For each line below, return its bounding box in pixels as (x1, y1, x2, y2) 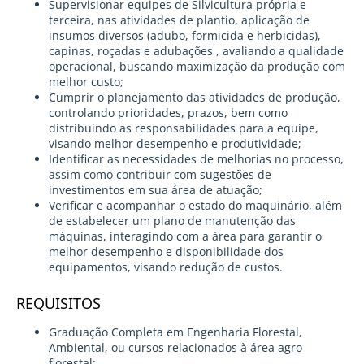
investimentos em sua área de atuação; (49, 182, 262, 198)
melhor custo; (49, 74, 123, 90)
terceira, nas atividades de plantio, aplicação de (49, 12, 310, 28)
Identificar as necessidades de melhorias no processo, (49, 151, 344, 167)
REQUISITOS (16, 293, 101, 314)
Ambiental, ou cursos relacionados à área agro (49, 340, 302, 356)
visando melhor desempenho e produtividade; (49, 136, 301, 152)
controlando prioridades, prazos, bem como (49, 105, 288, 121)
